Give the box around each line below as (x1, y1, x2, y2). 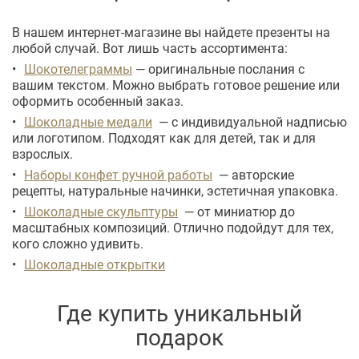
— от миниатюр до (178, 203, 295, 220)
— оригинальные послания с (132, 60, 305, 78)
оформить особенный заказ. (12, 92, 184, 110)
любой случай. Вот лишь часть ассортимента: (12, 39, 288, 57)
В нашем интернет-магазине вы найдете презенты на (12, 23, 330, 41)
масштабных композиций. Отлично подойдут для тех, (12, 219, 333, 236)
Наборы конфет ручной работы (24, 166, 212, 184)
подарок (135, 321, 224, 353)
